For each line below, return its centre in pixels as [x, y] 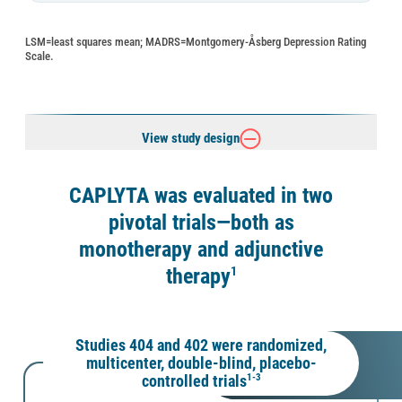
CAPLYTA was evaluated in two [201, 195]
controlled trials [194, 380]
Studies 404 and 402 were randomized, [201, 345]
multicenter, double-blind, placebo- [201, 363]
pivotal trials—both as [201, 222]
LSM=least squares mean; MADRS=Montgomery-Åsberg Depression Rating [196, 41]
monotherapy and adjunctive [201, 249]
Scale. [39, 56]
